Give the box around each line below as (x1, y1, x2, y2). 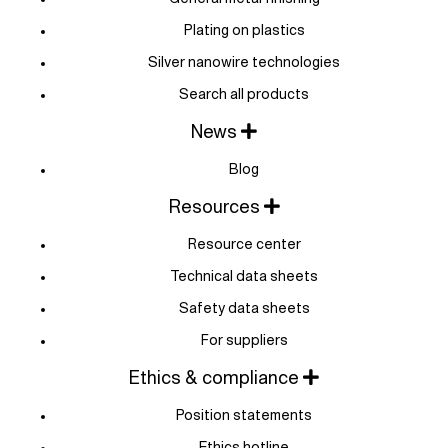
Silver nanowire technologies (148, 54, 340, 71)
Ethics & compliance (129, 367, 299, 389)
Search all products (179, 86, 309, 103)
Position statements (176, 407, 312, 424)
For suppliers (200, 332, 288, 349)
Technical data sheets (170, 268, 318, 285)
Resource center (187, 236, 301, 253)
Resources (168, 196, 260, 218)
